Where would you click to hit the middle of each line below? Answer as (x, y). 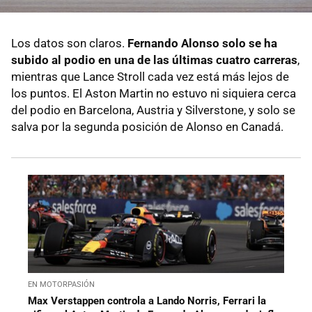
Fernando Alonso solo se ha (202, 44)
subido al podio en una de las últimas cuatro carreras (154, 60)
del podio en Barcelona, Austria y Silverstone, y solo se (153, 110)
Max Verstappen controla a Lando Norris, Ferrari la (147, 301)
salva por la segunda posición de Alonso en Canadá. (147, 127)
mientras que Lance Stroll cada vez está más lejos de (150, 77)
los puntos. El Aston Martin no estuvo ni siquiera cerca (154, 94)
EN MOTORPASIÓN (61, 285)
